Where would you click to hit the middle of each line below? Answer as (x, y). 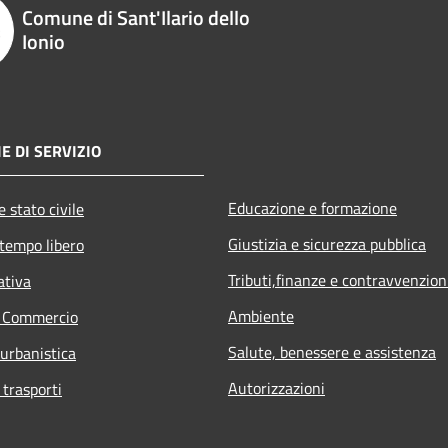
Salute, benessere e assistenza (332, 351)
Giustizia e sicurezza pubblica (327, 243)
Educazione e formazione (312, 207)
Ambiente (261, 315)
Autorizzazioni (276, 387)
